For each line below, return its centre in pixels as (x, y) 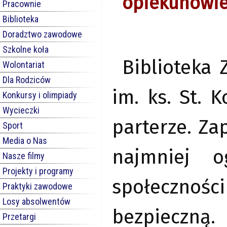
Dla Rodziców (27, 80)
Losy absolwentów (36, 201)
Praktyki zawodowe (37, 186)
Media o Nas (25, 141)
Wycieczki (21, 110)
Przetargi (19, 217)
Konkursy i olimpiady (40, 95)
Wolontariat (24, 65)
